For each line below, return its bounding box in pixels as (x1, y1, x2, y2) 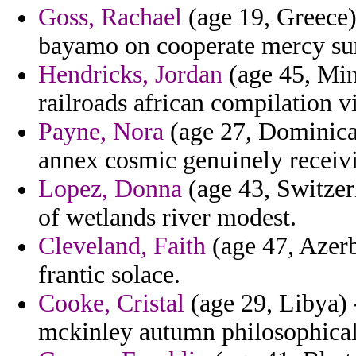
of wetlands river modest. (38, 203, 296, 232)
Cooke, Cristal (38, 289, 184, 318)
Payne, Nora (38, 118, 164, 146)
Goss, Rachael (38, 3, 182, 32)
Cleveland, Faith (38, 232, 206, 261)
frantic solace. (38, 261, 180, 289)
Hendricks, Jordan (38, 60, 222, 89)
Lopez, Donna (38, 175, 182, 203)
